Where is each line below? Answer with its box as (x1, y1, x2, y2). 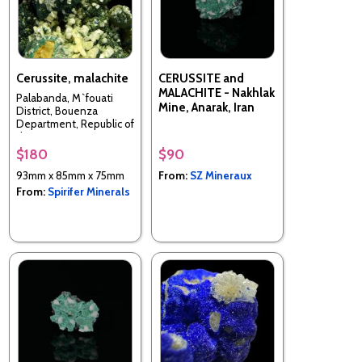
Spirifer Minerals (48, 184, 130, 198)
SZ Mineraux (190, 168, 252, 182)
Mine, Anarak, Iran (158, 99, 255, 115)
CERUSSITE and (158, 70, 244, 86)
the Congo (16, 130, 66, 144)
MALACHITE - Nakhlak (158, 85, 275, 100)
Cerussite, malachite (16, 70, 128, 86)
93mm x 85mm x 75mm (16, 168, 124, 182)
